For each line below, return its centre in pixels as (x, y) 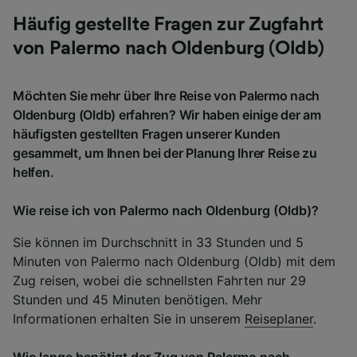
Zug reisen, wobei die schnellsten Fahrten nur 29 (159, 280)
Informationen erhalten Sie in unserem (129, 318)
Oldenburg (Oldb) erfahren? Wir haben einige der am (167, 114)
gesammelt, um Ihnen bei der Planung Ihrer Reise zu (165, 153)
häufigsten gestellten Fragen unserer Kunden (147, 133)
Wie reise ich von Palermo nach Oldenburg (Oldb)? (166, 210)
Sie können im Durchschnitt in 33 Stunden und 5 (158, 242)
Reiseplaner (279, 318)
